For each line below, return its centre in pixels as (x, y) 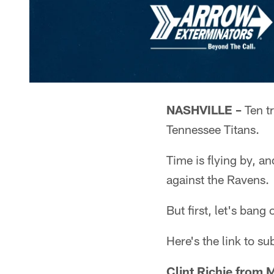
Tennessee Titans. (213, 129)
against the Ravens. (218, 179)
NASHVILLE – (204, 109)
